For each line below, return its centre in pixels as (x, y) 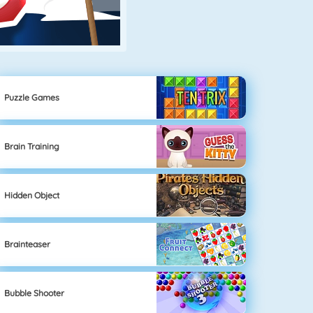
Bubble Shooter (35, 293)
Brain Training (32, 146)
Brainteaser (28, 244)
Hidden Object (32, 195)
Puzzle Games (32, 97)
